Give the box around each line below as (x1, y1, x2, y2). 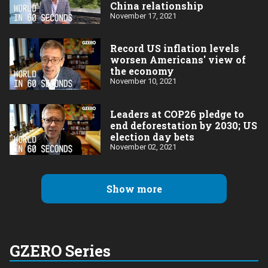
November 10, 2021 (110, 77, 176, 86)
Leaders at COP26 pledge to (110, 107, 244, 120)
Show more (106, 182, 162, 196)
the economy (110, 65, 174, 78)
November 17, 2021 (110, 11, 176, 20)
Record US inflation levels (110, 42, 239, 55)
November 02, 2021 (110, 142, 176, 151)
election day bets (110, 130, 194, 143)
